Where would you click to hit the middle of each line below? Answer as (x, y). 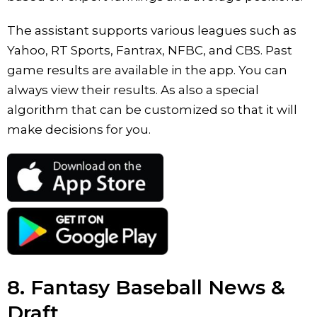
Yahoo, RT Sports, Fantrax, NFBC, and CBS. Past (150, 50)
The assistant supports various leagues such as (152, 30)
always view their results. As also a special (133, 90)
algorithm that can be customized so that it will (152, 109)
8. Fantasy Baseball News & (146, 287)
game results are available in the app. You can (147, 70)
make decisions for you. (79, 129)
